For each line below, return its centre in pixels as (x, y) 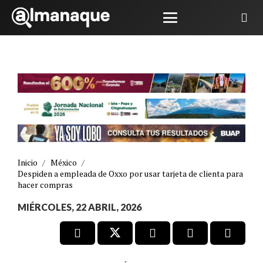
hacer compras (45, 184)
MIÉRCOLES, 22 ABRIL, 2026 (80, 207)
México (63, 162)
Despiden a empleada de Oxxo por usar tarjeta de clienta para (130, 173)
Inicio (28, 162)
